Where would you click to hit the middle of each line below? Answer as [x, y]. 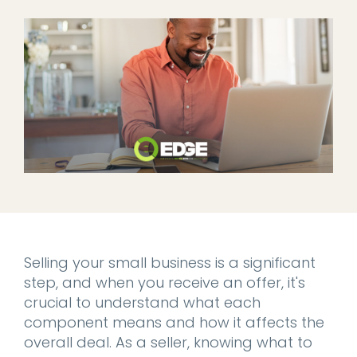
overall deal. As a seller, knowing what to [168, 342]
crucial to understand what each [142, 302]
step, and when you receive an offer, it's [165, 282]
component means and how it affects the [174, 322]
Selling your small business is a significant [170, 263]
